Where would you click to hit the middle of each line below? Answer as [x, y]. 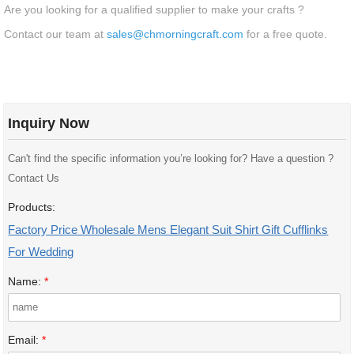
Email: [25, 341]
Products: [32, 208]
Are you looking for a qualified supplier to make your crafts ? [154, 9]
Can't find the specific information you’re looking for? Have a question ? [171, 159]
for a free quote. [287, 34]
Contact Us [34, 179]
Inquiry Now [49, 123]
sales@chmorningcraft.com [175, 34]
